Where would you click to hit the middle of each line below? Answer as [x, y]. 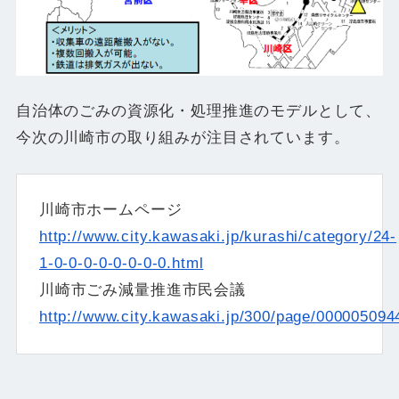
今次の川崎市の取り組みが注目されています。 [183, 138]
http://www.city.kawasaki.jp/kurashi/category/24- [218, 237]
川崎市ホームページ [110, 210]
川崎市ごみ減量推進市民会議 [142, 290]
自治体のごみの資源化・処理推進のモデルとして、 [199, 111]
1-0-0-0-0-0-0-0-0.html [121, 264]
